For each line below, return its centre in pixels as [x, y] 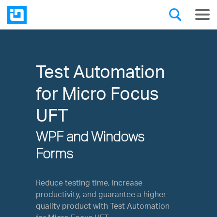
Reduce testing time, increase [89, 183]
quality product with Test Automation [103, 206]
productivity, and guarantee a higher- [102, 194]
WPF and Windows [90, 137]
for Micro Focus [97, 93]
